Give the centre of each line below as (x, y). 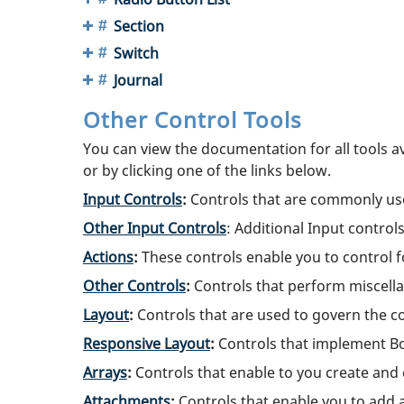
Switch (136, 53)
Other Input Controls (155, 228)
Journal (138, 80)
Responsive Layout (147, 343)
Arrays (105, 372)
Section (139, 26)
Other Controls (134, 285)
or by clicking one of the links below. (207, 170)
